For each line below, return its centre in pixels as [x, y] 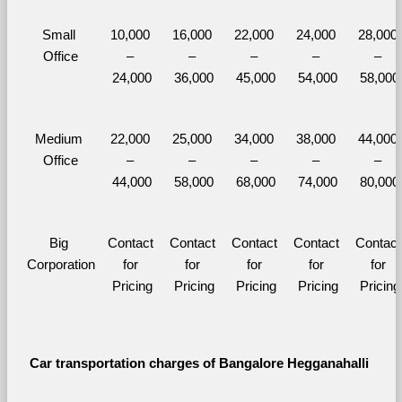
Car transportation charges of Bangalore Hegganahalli [201, 363]
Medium [59, 139]
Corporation [61, 264]
